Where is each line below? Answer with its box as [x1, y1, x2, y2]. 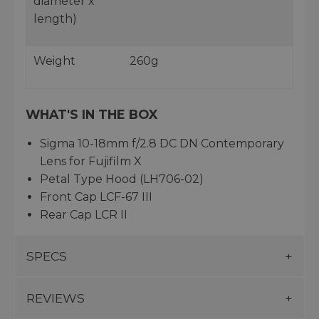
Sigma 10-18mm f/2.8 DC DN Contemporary [40, 136, 284, 150]
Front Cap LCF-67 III [40, 189, 152, 204]
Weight [33, 53, 75, 68]
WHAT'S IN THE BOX [26, 106, 157, 122]
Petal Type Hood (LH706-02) [40, 172, 204, 186]
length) [33, 11, 77, 26]
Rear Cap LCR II [40, 207, 127, 221]
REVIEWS [26, 290, 85, 305]
